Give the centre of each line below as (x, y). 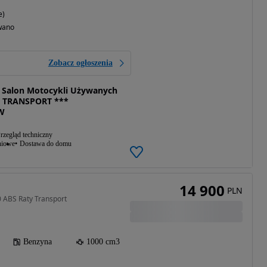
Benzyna (37, 242)
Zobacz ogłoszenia (80, 63)
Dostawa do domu (45, 144)
